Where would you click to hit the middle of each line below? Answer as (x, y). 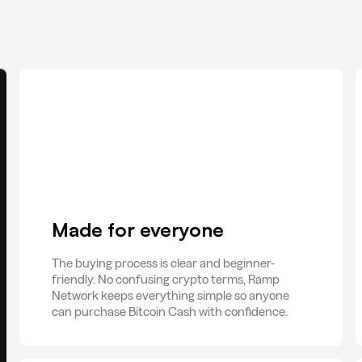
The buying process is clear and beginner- (163, 263)
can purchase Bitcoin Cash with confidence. (170, 311)
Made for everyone (138, 229)
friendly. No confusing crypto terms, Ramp (166, 279)
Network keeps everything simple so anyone (170, 295)
